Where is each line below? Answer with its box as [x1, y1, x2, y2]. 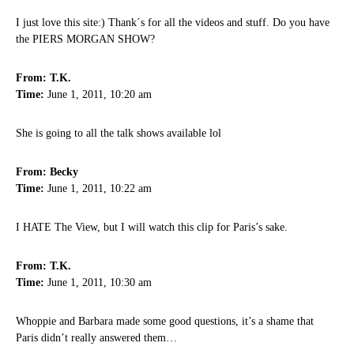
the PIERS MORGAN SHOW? [16, 33, 155, 46]
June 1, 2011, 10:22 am [44, 183, 152, 195]
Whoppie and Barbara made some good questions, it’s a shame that [16, 315, 314, 328]
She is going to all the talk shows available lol [16, 127, 221, 140]
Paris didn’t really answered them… [16, 332, 177, 345]
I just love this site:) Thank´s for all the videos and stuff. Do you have [16, 17, 330, 29]
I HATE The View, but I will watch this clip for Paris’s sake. [16, 221, 288, 234]
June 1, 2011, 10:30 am [44, 277, 152, 289]
